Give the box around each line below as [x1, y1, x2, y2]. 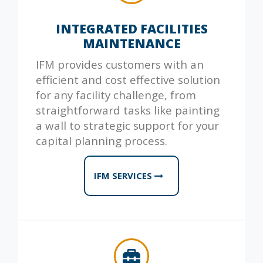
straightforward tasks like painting [36, 103, 220, 118]
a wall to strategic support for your [36, 118, 219, 133]
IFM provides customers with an [36, 57, 204, 72]
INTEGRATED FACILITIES [55, 20, 208, 37]
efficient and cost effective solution [36, 72, 220, 87]
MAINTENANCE [82, 35, 181, 52]
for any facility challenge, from [36, 87, 196, 103]
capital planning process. [36, 133, 167, 149]
